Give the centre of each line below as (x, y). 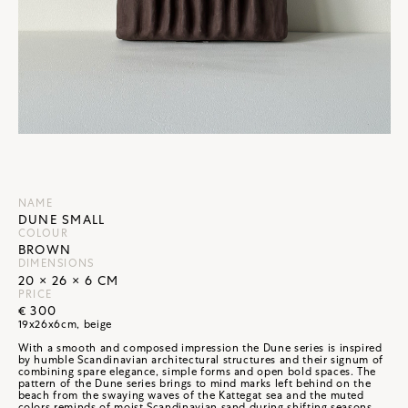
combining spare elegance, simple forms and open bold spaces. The (197, 371)
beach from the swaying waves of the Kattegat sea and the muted (191, 395)
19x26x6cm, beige (65, 324)
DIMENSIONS (56, 264)
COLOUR (43, 234)
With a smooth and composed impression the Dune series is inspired (200, 347)
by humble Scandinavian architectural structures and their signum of (201, 359)
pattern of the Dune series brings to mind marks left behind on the (194, 383)
